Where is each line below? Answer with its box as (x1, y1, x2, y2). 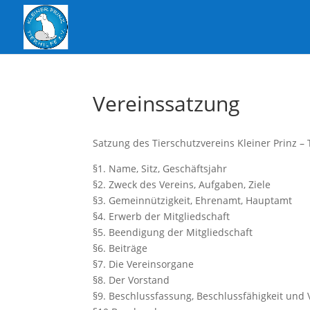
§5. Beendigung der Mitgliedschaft (93, 226, 253, 239)
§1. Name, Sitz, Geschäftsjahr (93, 162, 228, 175)
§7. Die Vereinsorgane (93, 257, 194, 271)
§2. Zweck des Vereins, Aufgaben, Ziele (93, 178, 271, 191)
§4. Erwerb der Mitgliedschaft (93, 210, 230, 223)
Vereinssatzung (93, 89, 240, 118)
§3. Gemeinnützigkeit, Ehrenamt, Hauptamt (93, 194, 293, 207)
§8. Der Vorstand (93, 273, 170, 286)
